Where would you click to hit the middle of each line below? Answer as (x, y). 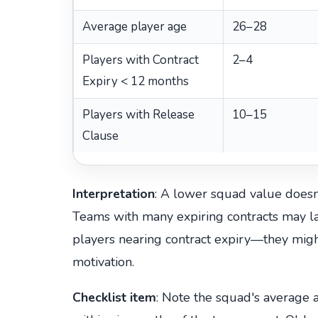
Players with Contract (141, 60)
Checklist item (114, 297)
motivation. (103, 262)
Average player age (135, 26)
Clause (100, 136)
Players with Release (138, 114)
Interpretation (114, 193)
